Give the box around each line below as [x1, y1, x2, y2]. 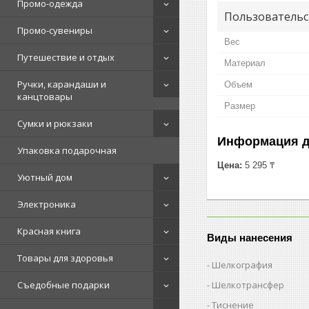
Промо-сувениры [17, 24, 92, 37]
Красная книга [17, 225, 81, 237]
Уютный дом [17, 171, 72, 183]
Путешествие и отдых [17, 51, 114, 63]
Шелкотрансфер [212, 278, 285, 291]
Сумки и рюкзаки [17, 117, 92, 130]
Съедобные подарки [17, 279, 110, 291]
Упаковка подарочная [17, 144, 117, 157]
